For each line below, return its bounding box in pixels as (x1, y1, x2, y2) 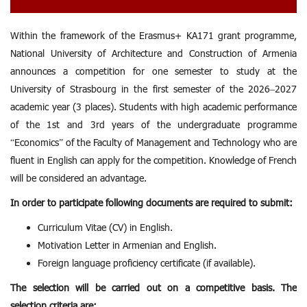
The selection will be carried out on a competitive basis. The (10, 282, 297, 294)
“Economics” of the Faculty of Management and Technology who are (10, 136, 297, 149)
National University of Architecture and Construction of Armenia (10, 47, 297, 60)
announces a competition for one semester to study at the (10, 65, 297, 77)
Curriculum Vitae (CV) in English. (38, 221, 173, 234)
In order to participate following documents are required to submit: (10, 197, 293, 209)
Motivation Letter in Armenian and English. (38, 239, 217, 251)
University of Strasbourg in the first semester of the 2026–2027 (10, 83, 297, 95)
